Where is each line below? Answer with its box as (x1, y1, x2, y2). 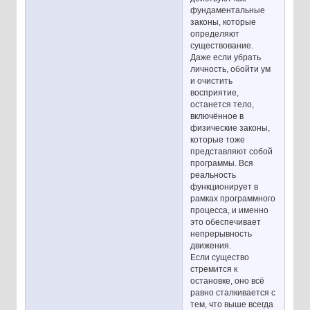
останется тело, (190, 100, 255, 110)
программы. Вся (190, 158, 254, 169)
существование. (190, 41, 254, 51)
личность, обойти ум (190, 64, 271, 75)
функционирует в (190, 182, 259, 192)
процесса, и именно (190, 206, 269, 216)
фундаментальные (190, 6, 266, 16)
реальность (190, 170, 237, 181)
